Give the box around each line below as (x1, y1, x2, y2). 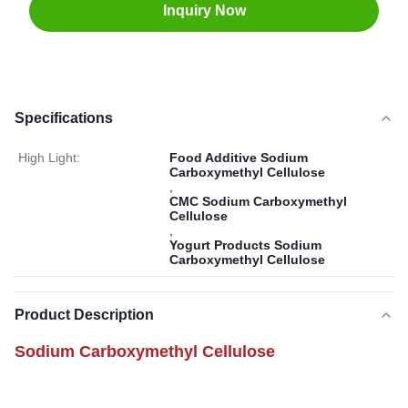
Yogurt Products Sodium (169, 238, 321, 252)
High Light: (18, 150, 80, 165)
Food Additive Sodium (169, 150, 308, 165)
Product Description (15, 307, 154, 322)
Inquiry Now (162, 3, 246, 18)
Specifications (15, 110, 113, 126)
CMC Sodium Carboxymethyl (169, 194, 347, 209)
